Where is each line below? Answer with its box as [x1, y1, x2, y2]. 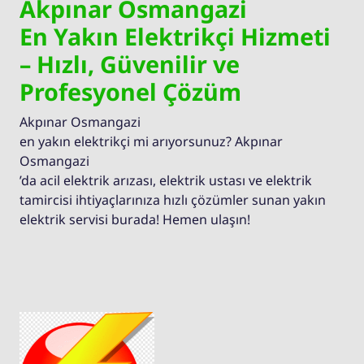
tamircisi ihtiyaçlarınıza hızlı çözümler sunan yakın [19, 190, 326, 209]
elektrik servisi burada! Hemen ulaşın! [19, 210, 250, 228]
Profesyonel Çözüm [19, 75, 241, 107]
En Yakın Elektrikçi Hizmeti [19, 19, 331, 52]
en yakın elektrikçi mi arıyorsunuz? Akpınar [19, 132, 283, 150]
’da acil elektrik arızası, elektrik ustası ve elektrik [19, 171, 312, 189]
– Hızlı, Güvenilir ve [19, 47, 240, 80]
